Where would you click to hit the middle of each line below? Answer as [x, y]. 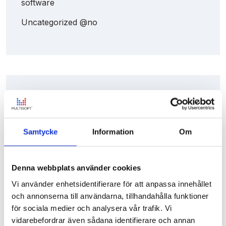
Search [39, 110]
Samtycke [40, 132]
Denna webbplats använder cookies [76, 167]
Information [113, 132]
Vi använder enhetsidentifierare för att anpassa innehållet [111, 183]
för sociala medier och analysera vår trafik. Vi [92, 208]
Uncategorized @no [59, 22]
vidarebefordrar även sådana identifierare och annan [103, 220]
